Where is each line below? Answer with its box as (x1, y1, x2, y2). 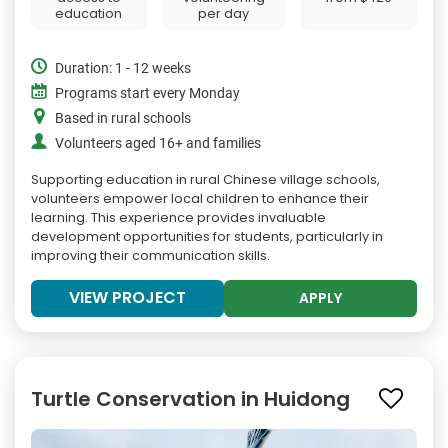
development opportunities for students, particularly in (31, 227, 383, 245)
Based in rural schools (55, 109, 191, 127)
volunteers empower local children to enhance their (31, 189, 369, 207)
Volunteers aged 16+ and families (55, 134, 261, 152)
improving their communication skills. (31, 246, 270, 264)
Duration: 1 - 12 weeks (55, 59, 191, 77)
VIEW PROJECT (69, 285, 186, 309)
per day (198, 4, 250, 22)
